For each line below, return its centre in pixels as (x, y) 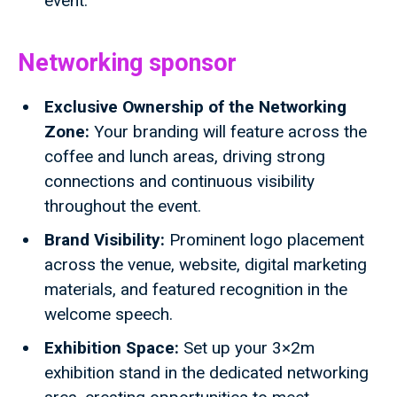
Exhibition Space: (112, 348)
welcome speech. (109, 315)
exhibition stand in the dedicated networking (206, 373)
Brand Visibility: (105, 240)
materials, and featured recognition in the (196, 290)
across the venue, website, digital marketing (206, 265)
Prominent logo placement (265, 240)
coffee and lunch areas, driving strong (185, 157)
